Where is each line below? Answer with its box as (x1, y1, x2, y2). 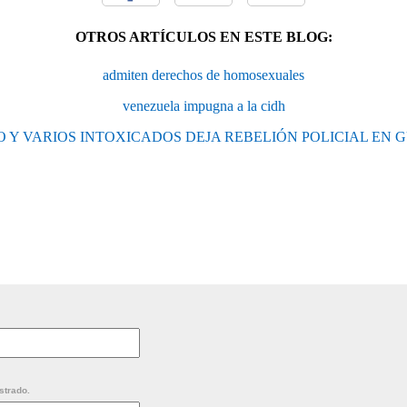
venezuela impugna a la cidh (122, 97, 285, 114)
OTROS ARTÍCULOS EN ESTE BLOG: (74, 28, 333, 45)
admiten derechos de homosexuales (103, 66, 304, 83)
